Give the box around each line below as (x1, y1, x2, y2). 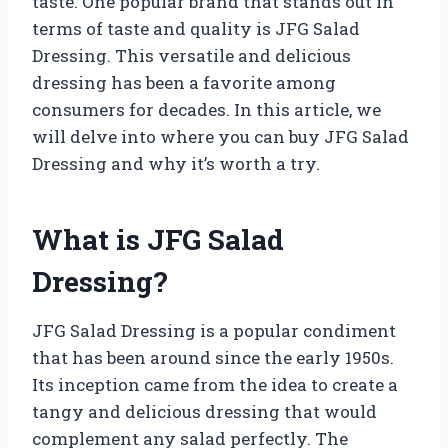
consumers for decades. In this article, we (32, 97, 381, 121)
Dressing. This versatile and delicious (32, 43, 351, 67)
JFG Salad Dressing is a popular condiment (32, 318, 396, 342)
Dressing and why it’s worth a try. (32, 151, 320, 175)
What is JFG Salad (32, 220, 284, 258)
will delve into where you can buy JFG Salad (32, 124, 409, 148)
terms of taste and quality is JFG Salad (32, 16, 360, 40)
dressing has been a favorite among (32, 70, 336, 94)
